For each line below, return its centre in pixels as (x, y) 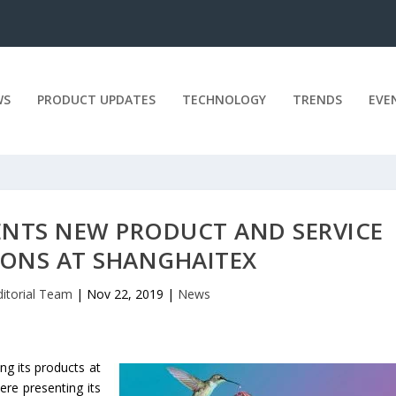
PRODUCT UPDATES (96, 99)
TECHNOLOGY (224, 99)
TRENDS (317, 99)
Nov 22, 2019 (126, 293)
